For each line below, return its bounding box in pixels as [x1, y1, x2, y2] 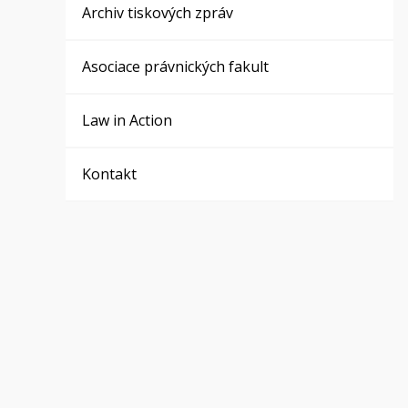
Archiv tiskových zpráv [82, 3, 234, 23]
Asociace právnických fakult [82, 56, 270, 76]
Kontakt [82, 164, 138, 184]
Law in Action [82, 110, 173, 130]
